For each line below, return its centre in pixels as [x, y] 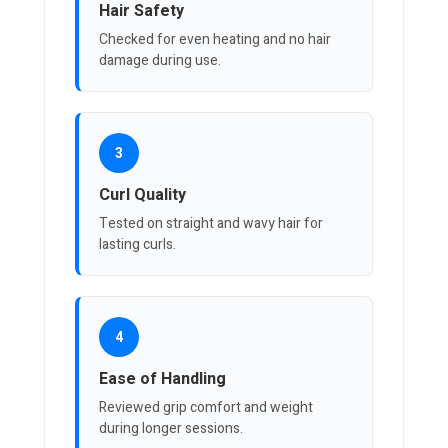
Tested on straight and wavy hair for [211, 224]
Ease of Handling [162, 379]
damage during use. [160, 61]
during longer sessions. [171, 429]
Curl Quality [142, 195]
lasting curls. [137, 245]
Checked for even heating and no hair [215, 40]
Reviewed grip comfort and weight [206, 408]
